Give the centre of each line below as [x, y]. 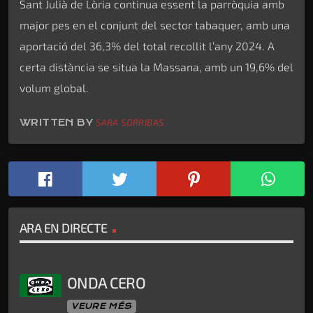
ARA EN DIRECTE [64, 228]
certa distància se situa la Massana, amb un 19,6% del [156, 67]
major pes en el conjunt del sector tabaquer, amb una [155, 25]
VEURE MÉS [102, 306]
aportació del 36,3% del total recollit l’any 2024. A [147, 46]
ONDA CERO [107, 282]
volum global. [54, 88]
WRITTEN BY [58, 122]
